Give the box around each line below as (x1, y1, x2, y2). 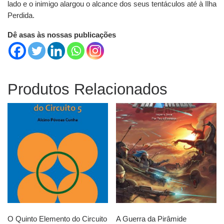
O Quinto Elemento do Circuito (7, 214, 107, 223)
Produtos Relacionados (7, 80, 167, 98)
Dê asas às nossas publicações (7, 30, 116, 39)
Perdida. (7, 10, 34, 19)
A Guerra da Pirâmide (116, 214, 187, 223)
